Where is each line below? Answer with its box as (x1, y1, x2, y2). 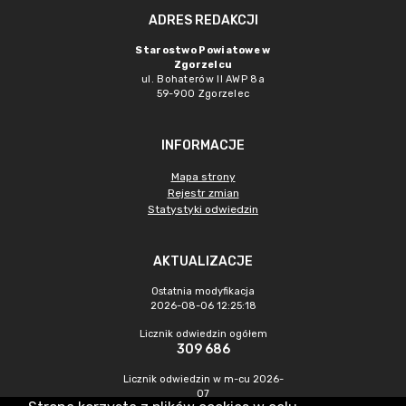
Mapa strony (170, 170, 236, 183)
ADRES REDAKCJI (148, 13, 258, 28)
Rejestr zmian (167, 187, 239, 199)
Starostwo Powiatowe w (135, 44, 271, 56)
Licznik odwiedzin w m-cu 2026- (122, 373, 284, 385)
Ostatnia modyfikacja (151, 285, 255, 297)
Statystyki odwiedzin (148, 203, 258, 216)
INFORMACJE (161, 138, 245, 153)
